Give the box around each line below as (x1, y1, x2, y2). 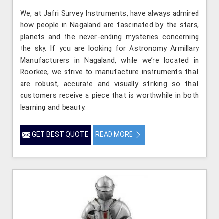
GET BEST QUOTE (30, 130, 88, 138)
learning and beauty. (20, 102, 86, 111)
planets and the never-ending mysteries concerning (20, 32, 199, 41)
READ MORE (95, 130, 134, 138)
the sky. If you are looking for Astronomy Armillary (20, 44, 199, 53)
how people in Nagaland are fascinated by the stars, (20, 20, 199, 29)
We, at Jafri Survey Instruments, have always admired (20, 8, 199, 18)
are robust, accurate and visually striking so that (20, 79, 199, 88)
